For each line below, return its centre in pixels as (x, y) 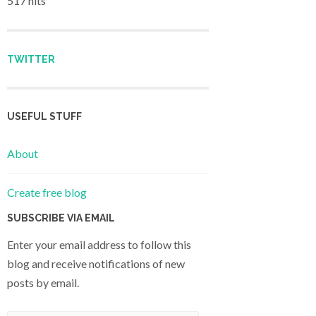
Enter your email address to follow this (99, 245)
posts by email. (43, 283)
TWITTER (31, 59)
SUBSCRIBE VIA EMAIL (61, 218)
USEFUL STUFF (44, 116)
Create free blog (47, 193)
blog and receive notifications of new (96, 264)
